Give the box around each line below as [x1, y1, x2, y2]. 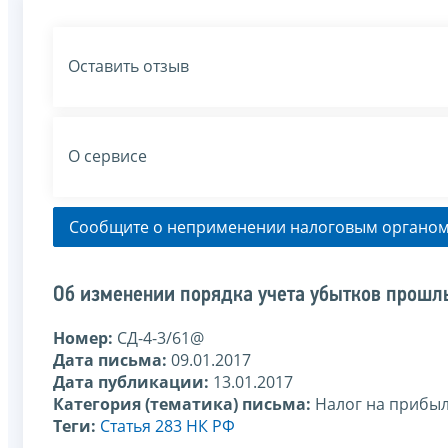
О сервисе [68, 145, 147, 168]
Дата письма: [53, 348, 171, 371]
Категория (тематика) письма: [53, 392, 315, 415]
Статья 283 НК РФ [100, 414, 235, 437]
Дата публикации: [53, 370, 213, 393]
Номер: [53, 326, 117, 349]
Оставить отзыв [68, 55, 189, 78]
